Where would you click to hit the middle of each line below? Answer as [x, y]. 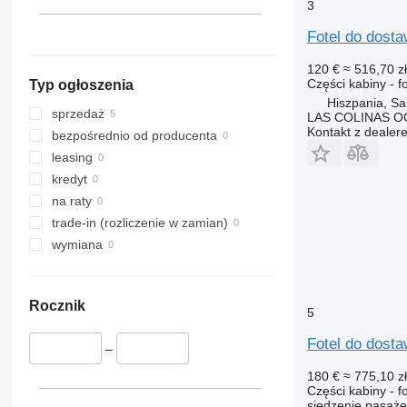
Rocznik [57, 306]
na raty [71, 201]
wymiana [77, 245]
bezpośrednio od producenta [134, 136]
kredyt [69, 179]
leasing [72, 158]
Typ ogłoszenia [81, 85]
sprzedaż [78, 114]
